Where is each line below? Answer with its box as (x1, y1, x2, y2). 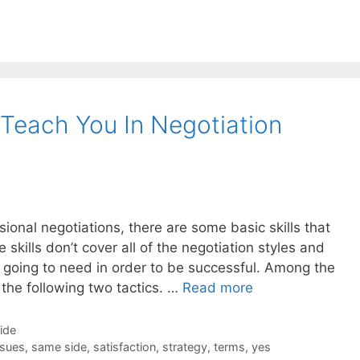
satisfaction (92, 340, 156, 354)
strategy (162, 340, 207, 354)
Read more (182, 280, 253, 297)
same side (31, 340, 87, 354)
